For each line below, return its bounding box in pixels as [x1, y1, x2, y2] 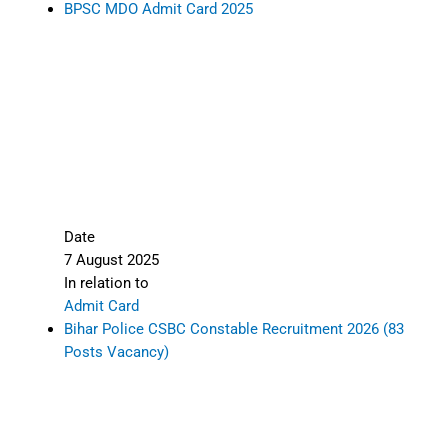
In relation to [63, 274, 149, 293]
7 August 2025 [63, 251, 159, 270]
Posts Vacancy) [63, 343, 169, 362]
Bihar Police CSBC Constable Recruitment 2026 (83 [63, 320, 404, 339]
